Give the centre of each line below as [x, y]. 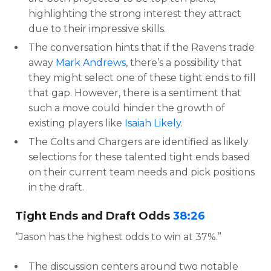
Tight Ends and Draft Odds [94, 216]
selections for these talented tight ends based [139, 157]
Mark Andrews [91, 62]
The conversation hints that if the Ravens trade [142, 47]
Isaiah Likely [153, 123]
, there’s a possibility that [184, 62]
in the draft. [56, 187]
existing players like [77, 123]
